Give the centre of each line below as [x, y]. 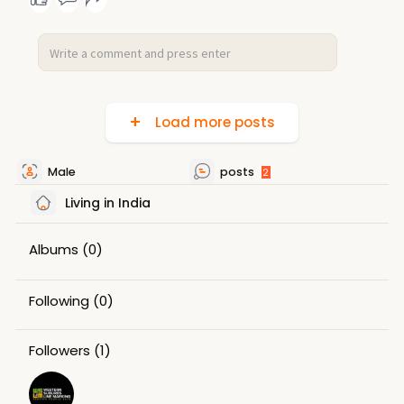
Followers [59, 350]
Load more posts [211, 122]
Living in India [106, 202]
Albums [53, 249]
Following [59, 300]
